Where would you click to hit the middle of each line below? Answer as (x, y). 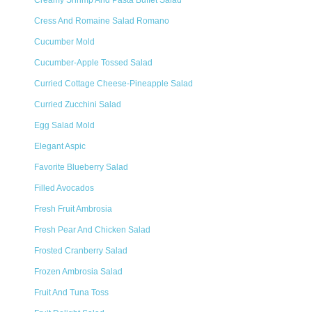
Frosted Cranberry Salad (81, 251)
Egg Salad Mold (64, 125)
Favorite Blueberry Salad (81, 167)
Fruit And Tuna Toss (71, 292)
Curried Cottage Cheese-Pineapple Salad (114, 84)
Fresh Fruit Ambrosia (73, 209)
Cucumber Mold (64, 42)
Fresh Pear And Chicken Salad (92, 230)
